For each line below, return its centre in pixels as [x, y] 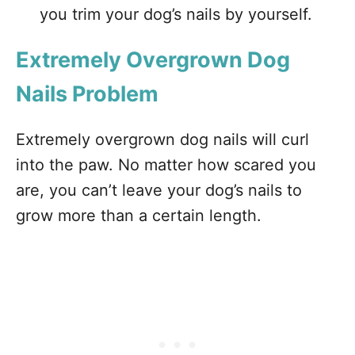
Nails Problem [87, 94]
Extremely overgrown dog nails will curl [162, 140]
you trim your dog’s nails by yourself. [176, 15]
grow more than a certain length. [139, 216]
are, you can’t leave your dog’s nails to [159, 191]
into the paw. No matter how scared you [166, 165]
